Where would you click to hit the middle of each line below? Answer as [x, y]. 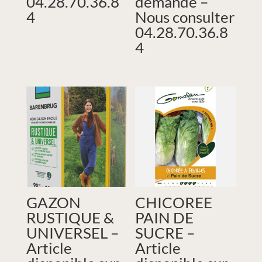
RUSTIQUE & [70, 217]
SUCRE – [165, 232]
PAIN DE [165, 217]
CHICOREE [174, 202]
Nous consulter [185, 17]
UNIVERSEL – [72, 232]
